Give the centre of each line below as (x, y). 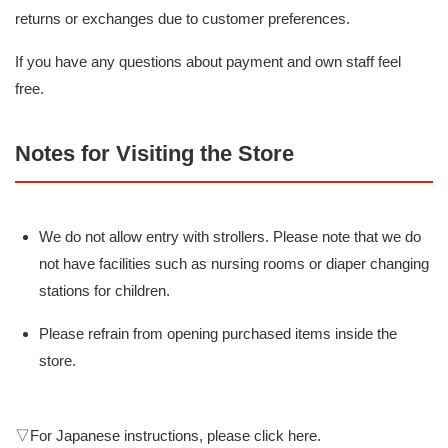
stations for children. (104, 291)
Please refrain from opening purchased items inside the (218, 334)
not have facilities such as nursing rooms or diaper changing (234, 264)
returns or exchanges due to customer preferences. (182, 19)
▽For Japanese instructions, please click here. (168, 436)
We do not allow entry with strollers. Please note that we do (230, 237)
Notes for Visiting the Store (154, 154)
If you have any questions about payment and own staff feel (208, 62)
